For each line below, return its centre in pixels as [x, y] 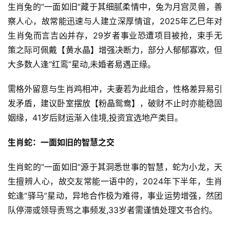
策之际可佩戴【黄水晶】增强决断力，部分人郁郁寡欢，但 [115, 50]
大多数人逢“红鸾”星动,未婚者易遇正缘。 [82, 64]
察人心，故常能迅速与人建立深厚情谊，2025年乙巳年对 [115, 21]
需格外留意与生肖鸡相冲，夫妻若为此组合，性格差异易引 [115, 89]
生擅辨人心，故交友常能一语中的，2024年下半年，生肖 [115, 181]
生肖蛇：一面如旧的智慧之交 [61, 142]
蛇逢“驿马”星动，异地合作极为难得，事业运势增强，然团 [115, 196]
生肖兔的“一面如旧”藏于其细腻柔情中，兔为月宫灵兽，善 [115, 7]
